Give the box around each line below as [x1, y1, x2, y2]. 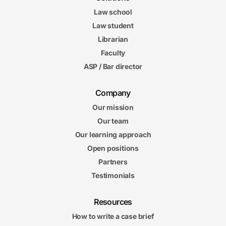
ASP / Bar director [83, 62, 143, 71]
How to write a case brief [72, 212, 154, 220]
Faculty [100, 48, 126, 57]
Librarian [97, 35, 129, 43]
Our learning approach [75, 130, 151, 139]
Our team [97, 117, 129, 125]
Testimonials [91, 171, 135, 180]
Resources [94, 197, 132, 207]
